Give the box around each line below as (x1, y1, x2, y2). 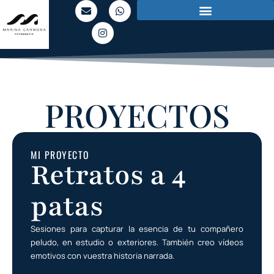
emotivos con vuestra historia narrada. (31, 250, 174, 261)
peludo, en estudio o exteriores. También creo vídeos (31, 237, 243, 248)
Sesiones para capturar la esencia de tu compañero (31, 223, 243, 234)
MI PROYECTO (31, 147, 89, 162)
